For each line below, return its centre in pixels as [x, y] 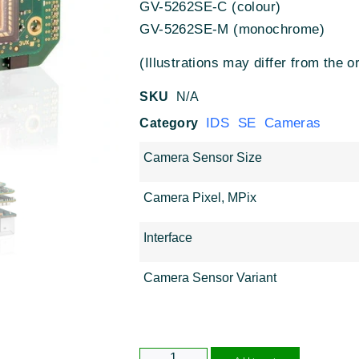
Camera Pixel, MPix [200, 197]
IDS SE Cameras [264, 123]
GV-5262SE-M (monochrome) [232, 29]
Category [169, 123]
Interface [168, 237]
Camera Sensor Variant [210, 277]
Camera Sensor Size [203, 157]
